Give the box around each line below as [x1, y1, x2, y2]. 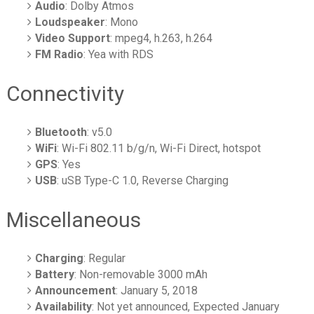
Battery [35, 267, 75, 281]
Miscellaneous [6, 207, 141, 232]
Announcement [35, 283, 116, 297]
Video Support [35, 31, 111, 45]
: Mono [105, 15, 139, 29]
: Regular [83, 251, 126, 265]
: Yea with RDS [83, 47, 154, 61]
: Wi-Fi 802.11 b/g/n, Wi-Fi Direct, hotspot [57, 141, 261, 155]
